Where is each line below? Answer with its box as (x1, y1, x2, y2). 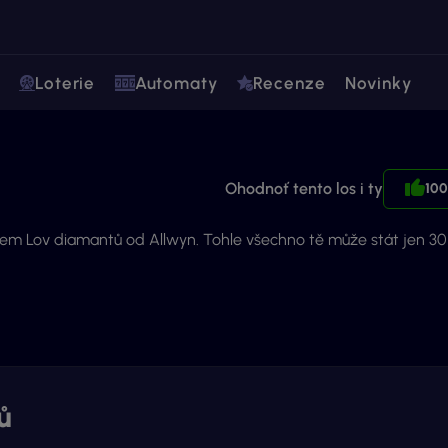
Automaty (134, 72, 218, 93)
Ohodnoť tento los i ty (224, 179, 383, 198)
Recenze (253, 72, 326, 93)
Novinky (345, 72, 412, 93)
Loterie (35, 72, 96, 93)
